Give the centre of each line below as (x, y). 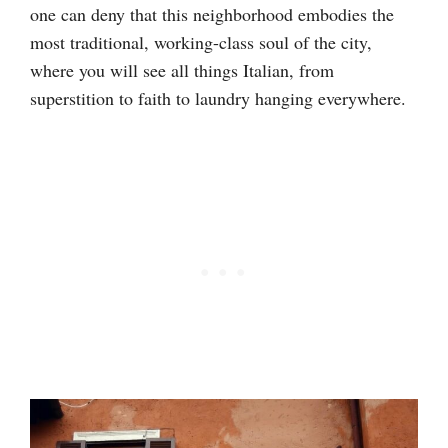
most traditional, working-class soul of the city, (201, 41)
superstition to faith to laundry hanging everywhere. (218, 97)
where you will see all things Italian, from (182, 69)
